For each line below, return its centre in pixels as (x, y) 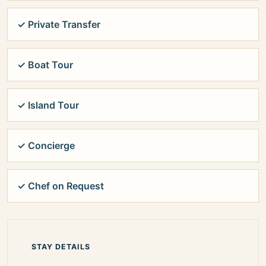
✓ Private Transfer (59, 25)
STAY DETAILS (61, 247)
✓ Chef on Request (61, 186)
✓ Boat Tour (45, 65)
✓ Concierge (46, 146)
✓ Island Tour (48, 105)
